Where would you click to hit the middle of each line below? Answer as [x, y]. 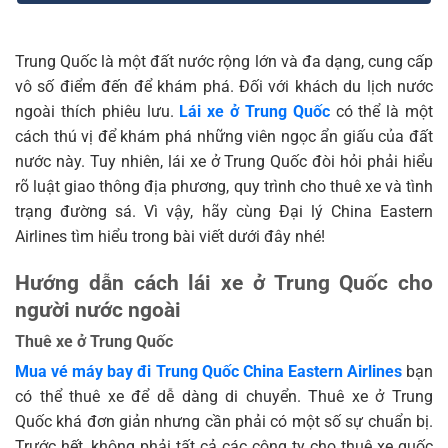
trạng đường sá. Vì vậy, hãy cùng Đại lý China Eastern [224, 212]
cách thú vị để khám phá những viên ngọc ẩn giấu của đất [224, 137]
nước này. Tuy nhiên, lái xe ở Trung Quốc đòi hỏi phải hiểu [224, 162]
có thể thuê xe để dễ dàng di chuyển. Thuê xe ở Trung [224, 396]
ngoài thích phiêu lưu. [97, 112]
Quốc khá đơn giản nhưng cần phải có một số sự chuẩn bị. [224, 421]
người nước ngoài [98, 309]
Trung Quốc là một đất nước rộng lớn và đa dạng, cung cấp [224, 62]
